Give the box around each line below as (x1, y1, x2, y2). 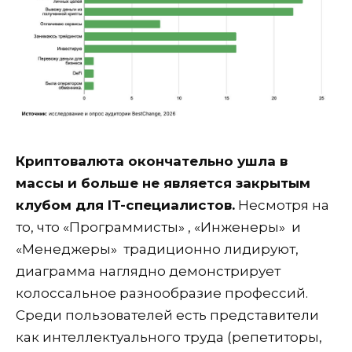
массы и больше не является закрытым (16, 175, 310, 192)
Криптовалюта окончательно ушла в (16, 153, 288, 170)
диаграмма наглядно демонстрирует (16, 263, 280, 280)
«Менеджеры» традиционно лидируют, (16, 241, 299, 258)
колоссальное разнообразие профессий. (16, 285, 308, 302)
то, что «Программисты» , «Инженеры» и (16, 219, 301, 236)
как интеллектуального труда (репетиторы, (16, 329, 322, 346)
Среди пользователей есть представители (16, 307, 319, 324)
